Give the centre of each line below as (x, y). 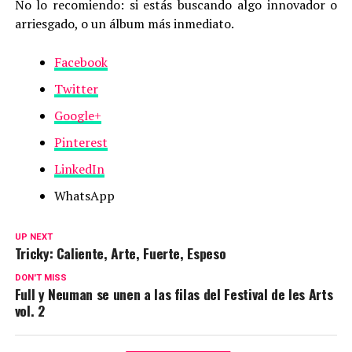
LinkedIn (79, 169)
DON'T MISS (40, 278)
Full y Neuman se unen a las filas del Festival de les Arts (174, 294)
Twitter (76, 89)
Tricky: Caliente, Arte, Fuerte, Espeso (120, 253)
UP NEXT (33, 237)
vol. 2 (29, 310)
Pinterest (81, 142)
